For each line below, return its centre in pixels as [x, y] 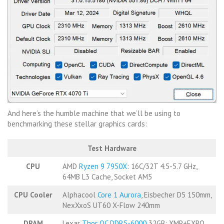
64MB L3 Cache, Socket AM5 [107, 176]
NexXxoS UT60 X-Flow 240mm [111, 205]
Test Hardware [112, 148]
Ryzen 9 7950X [103, 166]
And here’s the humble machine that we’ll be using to [94, 113]
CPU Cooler [33, 194]
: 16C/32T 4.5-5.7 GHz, [162, 166]
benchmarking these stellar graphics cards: [77, 123]
